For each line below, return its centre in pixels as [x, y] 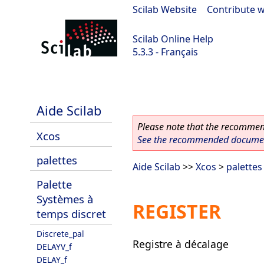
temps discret [71, 214]
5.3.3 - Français [165, 52]
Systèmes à [65, 199]
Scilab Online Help [173, 39]
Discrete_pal [60, 234]
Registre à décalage [181, 244]
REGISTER [177, 212]
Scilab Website [165, 9]
